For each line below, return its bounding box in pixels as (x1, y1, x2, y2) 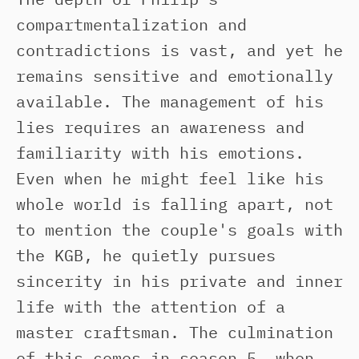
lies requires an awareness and (16, 116, 305, 138)
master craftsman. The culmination (16, 321, 333, 343)
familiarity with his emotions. (16, 142, 305, 163)
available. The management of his (16, 91, 324, 112)
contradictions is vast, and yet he (16, 39, 343, 61)
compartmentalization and (16, 14, 247, 35)
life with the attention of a (16, 296, 285, 317)
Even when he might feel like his (16, 167, 324, 189)
